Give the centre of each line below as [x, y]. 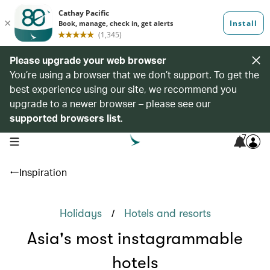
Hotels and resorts [167, 213]
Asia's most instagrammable [135, 239]
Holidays [80, 213]
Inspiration [43, 172]
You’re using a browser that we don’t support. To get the [134, 74]
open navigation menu [47, 140]
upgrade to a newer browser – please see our [110, 103]
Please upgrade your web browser [88, 60]
